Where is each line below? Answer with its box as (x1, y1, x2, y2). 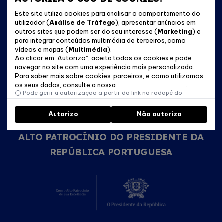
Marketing (157, 27, 192, 35)
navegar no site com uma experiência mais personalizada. (15, 62, 194, 71)
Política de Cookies (117, 80, 186, 89)
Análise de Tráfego (49, 18, 115, 26)
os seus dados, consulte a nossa (15, 80, 117, 89)
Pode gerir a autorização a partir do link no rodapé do (21, 89, 182, 96)
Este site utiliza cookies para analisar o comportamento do (15, 9, 200, 17)
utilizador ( (15, 18, 49, 26)
